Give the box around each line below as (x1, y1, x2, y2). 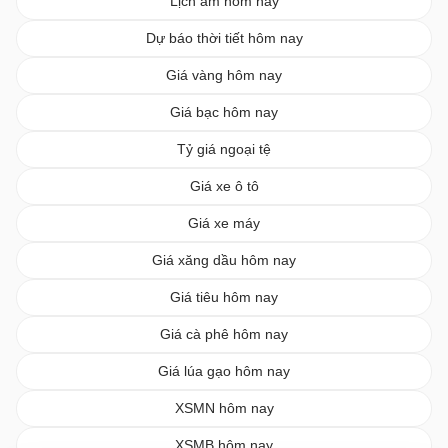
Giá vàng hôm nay (166, 66, 282, 83)
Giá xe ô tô (189, 177, 259, 194)
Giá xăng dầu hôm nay (152, 251, 296, 268)
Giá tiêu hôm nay (170, 288, 278, 305)
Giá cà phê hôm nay (160, 325, 288, 342)
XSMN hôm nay (174, 399, 274, 416)
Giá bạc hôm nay (170, 103, 278, 120)
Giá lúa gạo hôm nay (158, 362, 290, 379)
